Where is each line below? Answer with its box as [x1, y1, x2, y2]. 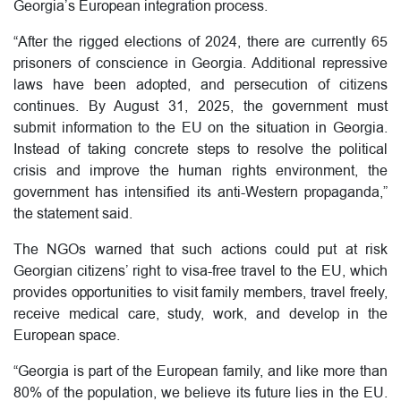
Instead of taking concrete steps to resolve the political [13, 140, 388, 160]
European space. [13, 326, 120, 346]
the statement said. [13, 204, 132, 225]
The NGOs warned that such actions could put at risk [13, 240, 388, 260]
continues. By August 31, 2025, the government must [13, 97, 388, 117]
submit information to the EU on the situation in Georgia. [13, 118, 388, 139]
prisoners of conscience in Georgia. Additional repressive [13, 54, 388, 74]
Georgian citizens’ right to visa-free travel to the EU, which [13, 261, 388, 282]
